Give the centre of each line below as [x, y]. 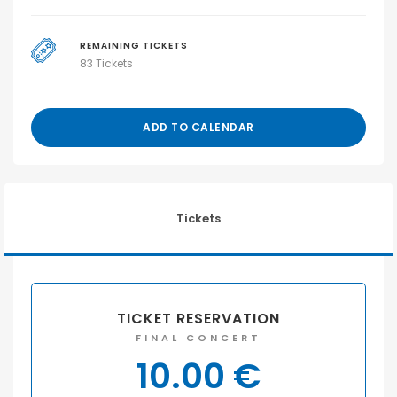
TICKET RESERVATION [198, 318]
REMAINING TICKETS [133, 45]
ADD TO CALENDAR [198, 127]
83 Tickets [106, 63]
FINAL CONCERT [198, 337]
